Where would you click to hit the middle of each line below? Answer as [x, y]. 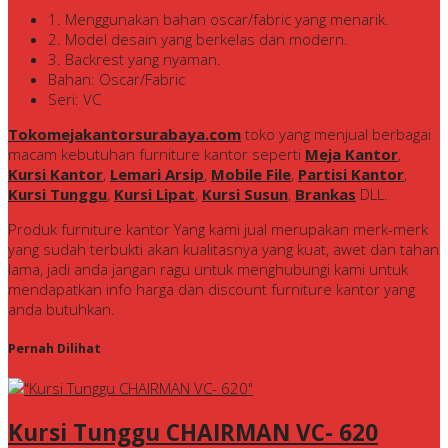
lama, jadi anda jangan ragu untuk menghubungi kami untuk [208, 269]
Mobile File [251, 174]
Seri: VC [74, 99]
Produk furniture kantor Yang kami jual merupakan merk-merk [218, 229]
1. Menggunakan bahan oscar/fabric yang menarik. [218, 19]
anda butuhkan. [61, 309]
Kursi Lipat [154, 194]
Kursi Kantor [55, 174]
